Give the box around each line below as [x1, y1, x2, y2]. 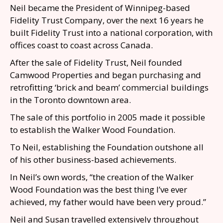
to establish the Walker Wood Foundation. [10, 124, 175, 135]
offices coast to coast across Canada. [10, 39, 155, 51]
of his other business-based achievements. [10, 154, 176, 165]
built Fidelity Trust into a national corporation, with [10, 27, 213, 38]
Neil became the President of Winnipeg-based [10, 2, 190, 13]
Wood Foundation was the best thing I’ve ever [10, 184, 187, 195]
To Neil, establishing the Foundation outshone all [10, 141, 204, 153]
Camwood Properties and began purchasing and [10, 69, 201, 81]
